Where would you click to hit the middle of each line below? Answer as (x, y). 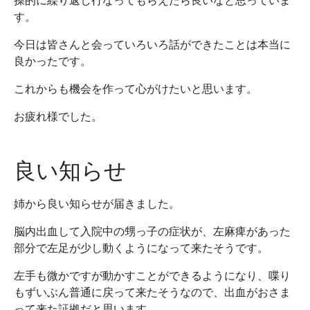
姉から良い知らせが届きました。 (97, 204)
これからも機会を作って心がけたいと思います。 (136, 89)
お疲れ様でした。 (58, 117)
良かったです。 (53, 61)
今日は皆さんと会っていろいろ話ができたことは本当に (152, 45)
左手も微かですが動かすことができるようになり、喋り (152, 276)
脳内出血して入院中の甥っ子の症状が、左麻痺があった (152, 231)
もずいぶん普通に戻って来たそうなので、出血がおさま (152, 292)
